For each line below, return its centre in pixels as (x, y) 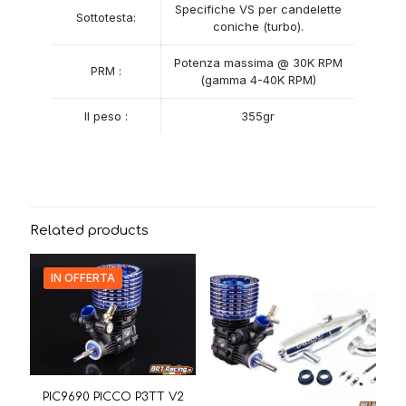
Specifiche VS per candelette (258, 9)
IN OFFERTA (83, 278)
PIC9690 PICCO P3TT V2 (113, 397)
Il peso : (106, 116)
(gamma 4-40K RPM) (258, 80)
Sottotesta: (106, 17)
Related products (89, 231)
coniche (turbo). (258, 26)
